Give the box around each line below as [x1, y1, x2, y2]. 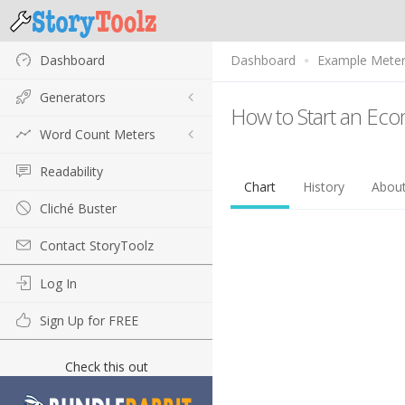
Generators [40, 89, 106, 106]
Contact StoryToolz [40, 237, 154, 254]
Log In [40, 275, 77, 292]
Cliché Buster [40, 200, 117, 217]
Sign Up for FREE [40, 312, 138, 329]
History [303, 178, 344, 195]
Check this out [64, 358, 148, 375]
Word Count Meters [40, 126, 155, 143]
